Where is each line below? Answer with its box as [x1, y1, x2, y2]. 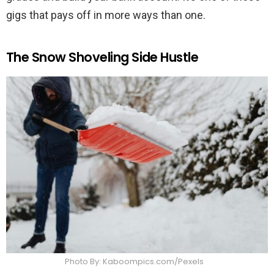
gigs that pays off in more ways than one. [6, 9, 206, 22]
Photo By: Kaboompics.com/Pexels [64, 256, 204, 268]
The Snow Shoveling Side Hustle [6, 48, 199, 67]
